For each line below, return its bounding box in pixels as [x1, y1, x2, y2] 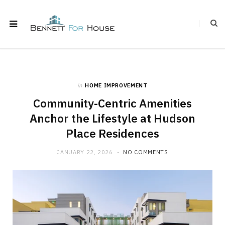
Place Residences [66, 126, 159, 141]
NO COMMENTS [123, 149, 168, 156]
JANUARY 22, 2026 [57, 149, 113, 156]
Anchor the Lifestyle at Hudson [30, 111, 195, 126]
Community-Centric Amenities [33, 96, 192, 110]
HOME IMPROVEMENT [85, 82, 148, 89]
